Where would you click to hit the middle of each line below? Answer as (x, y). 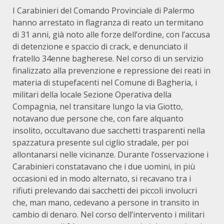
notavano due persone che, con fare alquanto (98, 118)
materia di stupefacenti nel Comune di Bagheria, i (105, 82)
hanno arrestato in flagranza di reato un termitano (108, 22)
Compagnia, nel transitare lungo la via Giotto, (98, 106)
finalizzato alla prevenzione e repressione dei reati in (111, 70)
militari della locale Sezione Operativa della (92, 94)
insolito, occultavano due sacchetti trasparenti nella (109, 130)
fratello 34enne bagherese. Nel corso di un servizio (108, 58)
